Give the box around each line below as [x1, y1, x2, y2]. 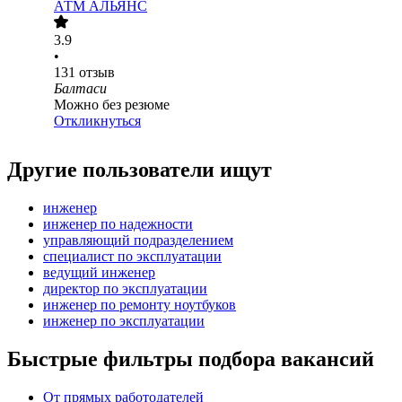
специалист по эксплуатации [43, 249, 222, 265]
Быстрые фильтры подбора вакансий [7, 347, 374, 371]
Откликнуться [54, 113, 141, 129]
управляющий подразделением [43, 232, 233, 249]
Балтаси [54, 81, 107, 97]
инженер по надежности [43, 216, 193, 232]
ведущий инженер [43, 265, 155, 281]
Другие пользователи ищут [7, 158, 272, 182]
